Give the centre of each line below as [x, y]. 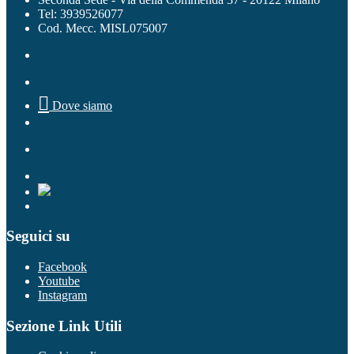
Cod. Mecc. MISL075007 [103, 28]
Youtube [59, 281]
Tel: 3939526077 [81, 13]
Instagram [62, 295]
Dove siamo [81, 105]
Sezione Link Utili [64, 326]
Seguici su [38, 236]
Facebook [62, 267]
